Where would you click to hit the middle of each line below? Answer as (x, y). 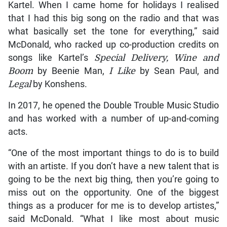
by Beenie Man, (71, 71)
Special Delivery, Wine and (157, 58)
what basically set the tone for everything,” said (113, 32)
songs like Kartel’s (51, 58)
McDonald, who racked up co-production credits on (113, 45)
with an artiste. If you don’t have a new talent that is (113, 166)
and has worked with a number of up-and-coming (113, 119)
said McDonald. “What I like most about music (113, 219)
